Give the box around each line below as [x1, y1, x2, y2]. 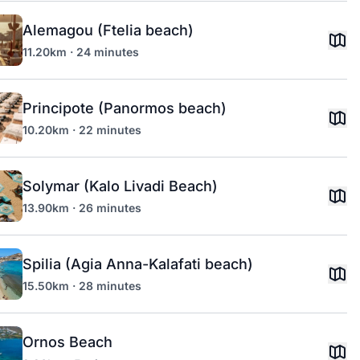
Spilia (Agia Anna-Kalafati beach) [22, 256, 253, 272]
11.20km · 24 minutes [22, 45, 139, 59]
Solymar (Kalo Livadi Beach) [22, 178, 218, 194]
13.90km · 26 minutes [22, 201, 141, 215]
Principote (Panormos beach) [22, 100, 227, 117]
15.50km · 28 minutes [22, 279, 141, 292]
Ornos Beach [22, 333, 112, 350]
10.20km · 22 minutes [22, 123, 141, 137]
